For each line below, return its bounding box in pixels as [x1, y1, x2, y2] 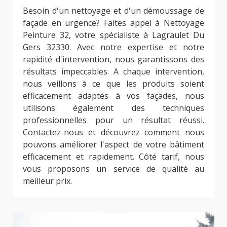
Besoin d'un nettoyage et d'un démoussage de [23, 5, 204, 16]
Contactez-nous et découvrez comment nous [23, 126, 204, 138]
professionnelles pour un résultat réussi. [23, 114, 204, 126]
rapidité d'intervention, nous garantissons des [23, 53, 204, 65]
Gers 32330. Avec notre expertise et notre [23, 41, 204, 53]
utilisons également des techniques [23, 102, 204, 113]
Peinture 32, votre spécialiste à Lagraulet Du [23, 29, 204, 41]
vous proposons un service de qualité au [23, 163, 204, 174]
